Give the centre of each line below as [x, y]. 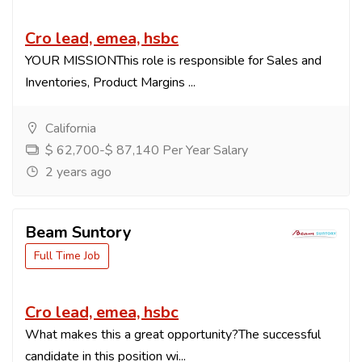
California [69, 129]
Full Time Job [67, 256]
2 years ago [77, 173]
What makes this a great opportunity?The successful [173, 335]
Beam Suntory [78, 233]
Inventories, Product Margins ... [110, 83]
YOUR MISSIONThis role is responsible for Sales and [173, 61]
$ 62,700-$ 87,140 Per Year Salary [145, 151]
